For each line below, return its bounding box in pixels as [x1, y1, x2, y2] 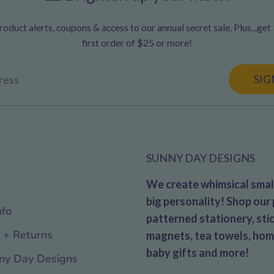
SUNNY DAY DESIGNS [146, 151, 255, 165]
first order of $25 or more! [82, 36, 192, 48]
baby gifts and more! [146, 246, 249, 260]
